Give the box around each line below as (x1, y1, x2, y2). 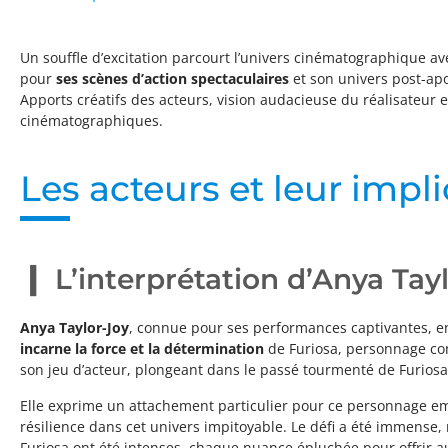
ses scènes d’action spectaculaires (56, 69, 293, 89)
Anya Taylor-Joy (20, 318, 129, 338)
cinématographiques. (20, 111, 163, 131)
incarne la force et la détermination (20, 339, 268, 359)
